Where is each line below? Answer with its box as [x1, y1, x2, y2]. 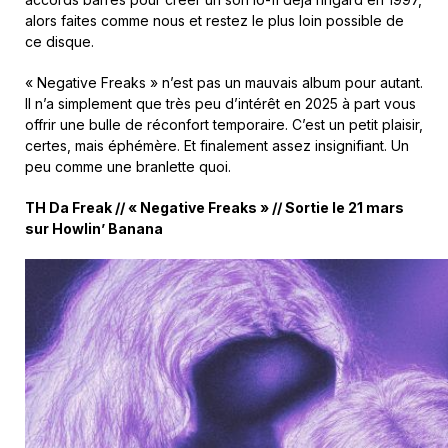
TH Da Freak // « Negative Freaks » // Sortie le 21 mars [25, 199, 404, 216]
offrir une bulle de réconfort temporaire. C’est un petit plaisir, [25, 116, 423, 133]
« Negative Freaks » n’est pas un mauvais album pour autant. [25, 74, 423, 91]
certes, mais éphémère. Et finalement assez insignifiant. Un [25, 137, 409, 154]
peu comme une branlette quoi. [25, 158, 231, 175]
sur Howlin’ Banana [25, 220, 163, 237]
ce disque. [25, 33, 94, 50]
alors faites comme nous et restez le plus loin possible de [25, 12, 404, 29]
